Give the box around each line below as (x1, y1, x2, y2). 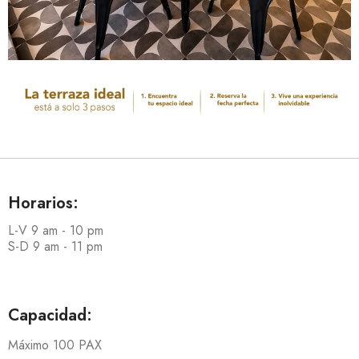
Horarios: (8, 191, 79, 215)
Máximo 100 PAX (8, 335, 102, 354)
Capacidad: (8, 303, 92, 327)
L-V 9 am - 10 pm (8, 220, 103, 240)
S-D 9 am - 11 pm (8, 236, 103, 256)
